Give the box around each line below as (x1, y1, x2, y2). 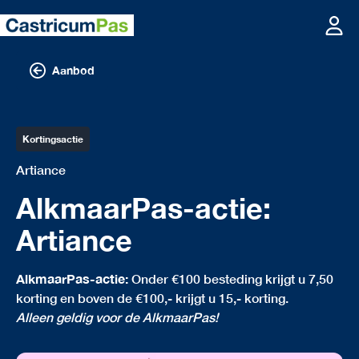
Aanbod (52, 63, 95, 77)
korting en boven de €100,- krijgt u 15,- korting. (16, 290, 288, 305)
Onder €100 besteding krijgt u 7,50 (128, 271, 333, 286)
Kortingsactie (22, 133, 83, 145)
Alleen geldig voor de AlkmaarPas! (16, 309, 218, 325)
